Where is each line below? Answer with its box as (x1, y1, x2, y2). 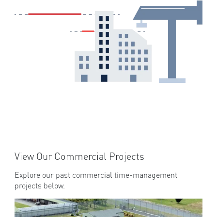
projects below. (15, 181, 65, 191)
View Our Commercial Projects (15, 150, 144, 163)
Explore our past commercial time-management (15, 170, 177, 180)
